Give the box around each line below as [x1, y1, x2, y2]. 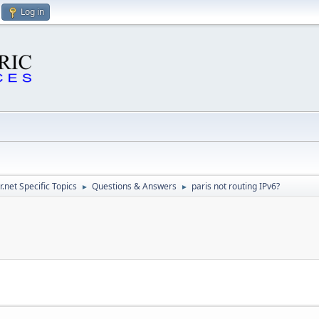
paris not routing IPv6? [192, 180, 280, 192]
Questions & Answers [92, 180, 177, 192]
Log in [21, 6, 44, 18]
